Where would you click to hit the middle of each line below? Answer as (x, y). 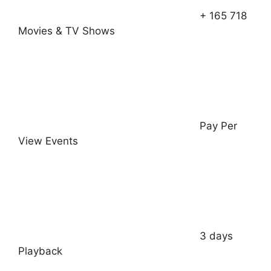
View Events (48, 141)
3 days (216, 236)
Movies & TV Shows (67, 31)
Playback (40, 251)
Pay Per (218, 126)
